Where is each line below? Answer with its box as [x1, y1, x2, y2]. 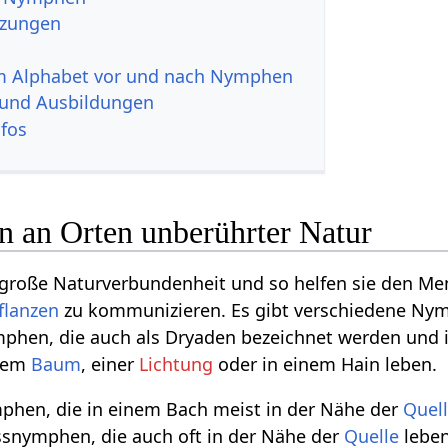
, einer [81, 352, 140, 377]
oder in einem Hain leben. [213, 352, 438, 377]
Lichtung [139, 352, 214, 377]
